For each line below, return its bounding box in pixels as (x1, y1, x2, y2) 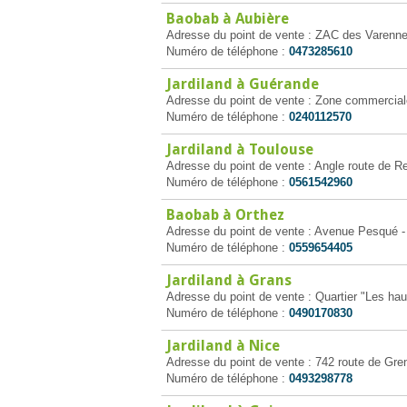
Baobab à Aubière (166, 10, 289, 27)
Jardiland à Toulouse (166, 141, 313, 158)
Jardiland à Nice (166, 337, 280, 354)
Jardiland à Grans (166, 272, 292, 289)
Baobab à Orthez (166, 206, 284, 223)
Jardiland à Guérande (166, 75, 319, 93)
